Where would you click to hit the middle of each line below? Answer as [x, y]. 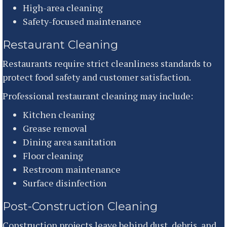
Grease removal [55, 128]
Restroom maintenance [72, 169]
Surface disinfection [65, 183]
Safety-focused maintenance [82, 21]
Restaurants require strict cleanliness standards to [107, 63]
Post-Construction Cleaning [80, 206]
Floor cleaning [53, 155]
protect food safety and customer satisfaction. [97, 77]
